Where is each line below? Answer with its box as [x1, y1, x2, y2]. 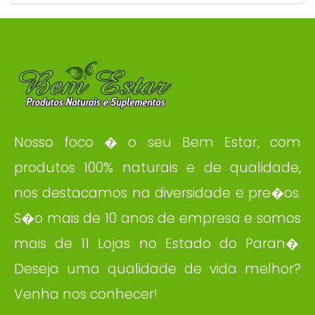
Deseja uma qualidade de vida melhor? [14, 259, 301, 279]
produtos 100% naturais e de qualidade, [14, 158, 301, 178]
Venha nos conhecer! [14, 285, 157, 304]
